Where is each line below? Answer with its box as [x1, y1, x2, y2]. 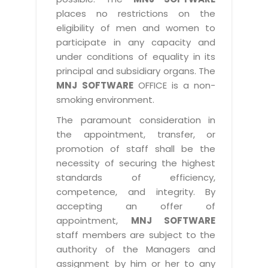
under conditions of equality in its [56, 50, 216, 63]
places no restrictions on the [56, 7, 216, 20]
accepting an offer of [56, 199, 216, 212]
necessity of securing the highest [56, 156, 216, 169]
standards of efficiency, [56, 170, 216, 184]
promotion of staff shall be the [56, 142, 216, 155]
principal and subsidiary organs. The [56, 64, 216, 77]
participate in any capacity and [56, 35, 216, 48]
